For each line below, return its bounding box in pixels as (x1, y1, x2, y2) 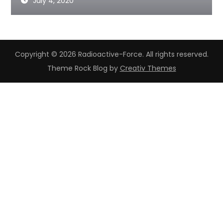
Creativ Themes (119, 63, 176, 73)
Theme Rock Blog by (47, 63, 120, 73)
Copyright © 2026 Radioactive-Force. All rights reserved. (14, 49, 209, 59)
